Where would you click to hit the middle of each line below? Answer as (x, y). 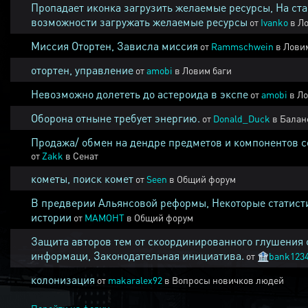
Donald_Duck (242, 118)
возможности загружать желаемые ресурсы (139, 22)
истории (51, 217)
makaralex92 (135, 280)
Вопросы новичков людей (228, 280)
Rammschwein (242, 46)
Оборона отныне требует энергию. (115, 118)
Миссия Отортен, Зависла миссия (114, 46)
